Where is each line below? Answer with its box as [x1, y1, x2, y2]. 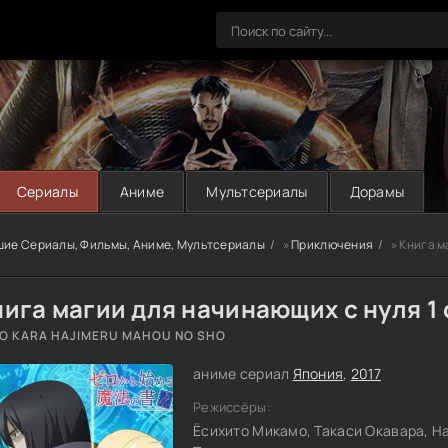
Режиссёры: [193, 398, 271, 416]
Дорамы [349, 182, 405, 201]
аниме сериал [193, 364, 293, 383]
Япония [292, 364, 344, 383]
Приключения [291, 236, 374, 253]
